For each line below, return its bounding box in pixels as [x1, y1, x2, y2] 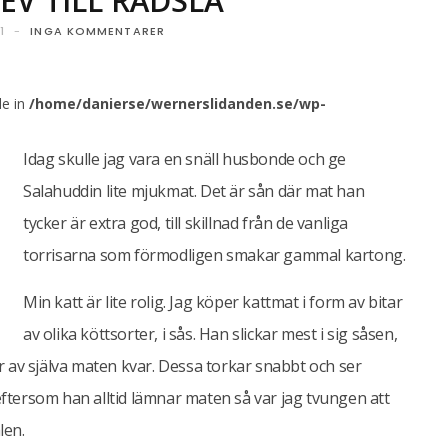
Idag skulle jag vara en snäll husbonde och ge [23, 148, 347, 170]
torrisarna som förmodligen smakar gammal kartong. [23, 244, 406, 266]
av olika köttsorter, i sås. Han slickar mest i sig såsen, [23, 323, 398, 345]
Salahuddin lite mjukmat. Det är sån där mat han [23, 180, 365, 202]
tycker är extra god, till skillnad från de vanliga [23, 212, 349, 234]
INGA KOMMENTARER [30, 23, 165, 39]
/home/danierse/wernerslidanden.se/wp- [29, 94, 326, 113]
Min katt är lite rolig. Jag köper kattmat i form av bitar [23, 291, 403, 313]
